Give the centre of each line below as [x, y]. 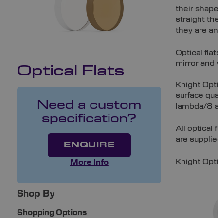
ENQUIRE [89, 145]
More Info [89, 162]
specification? [89, 118]
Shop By [36, 194]
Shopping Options [52, 212]
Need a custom [89, 105]
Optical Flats [71, 71]
